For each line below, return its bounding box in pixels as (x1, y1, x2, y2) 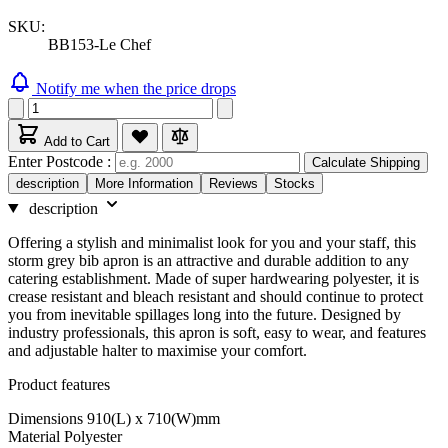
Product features (8, 375, 110, 393)
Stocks (274, 175, 315, 191)
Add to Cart (44, 133, 110, 149)
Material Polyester (8, 427, 122, 445)
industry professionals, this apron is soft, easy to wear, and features (8, 323, 426, 341)
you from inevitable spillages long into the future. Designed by (8, 305, 401, 323)
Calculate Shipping (312, 154, 420, 170)
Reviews (209, 175, 258, 191)
